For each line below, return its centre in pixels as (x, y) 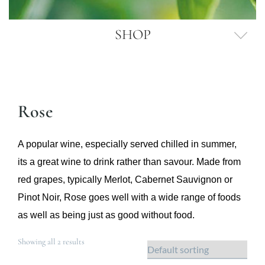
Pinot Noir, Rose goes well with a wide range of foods (129, 198)
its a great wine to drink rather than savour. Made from (129, 162)
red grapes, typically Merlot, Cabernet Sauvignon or (125, 180)
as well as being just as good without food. (106, 215)
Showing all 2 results (51, 242)
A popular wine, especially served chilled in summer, (127, 144)
